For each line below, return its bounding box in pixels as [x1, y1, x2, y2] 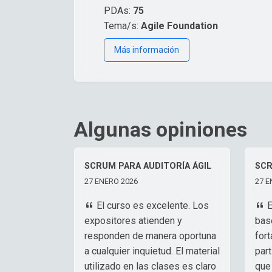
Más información [114, 44, 179, 55]
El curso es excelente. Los [94, 199, 209, 211]
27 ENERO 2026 [84, 176, 138, 186]
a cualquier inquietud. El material [84, 245, 220, 257]
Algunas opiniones [74, 117, 247, 141]
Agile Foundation [141, 19, 218, 32]
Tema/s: [104, 19, 141, 32]
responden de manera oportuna [84, 229, 216, 242]
